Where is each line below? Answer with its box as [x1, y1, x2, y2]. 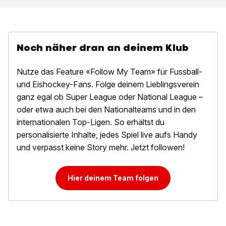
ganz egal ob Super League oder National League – [17, 92, 203, 102]
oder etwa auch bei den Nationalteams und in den [17, 104, 196, 115]
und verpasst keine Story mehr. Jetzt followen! [17, 142, 185, 153]
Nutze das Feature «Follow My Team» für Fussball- [17, 67, 202, 77]
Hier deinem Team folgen [68, 174, 158, 183]
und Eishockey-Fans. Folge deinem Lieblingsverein [17, 79, 199, 90]
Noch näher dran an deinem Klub [17, 41, 189, 54]
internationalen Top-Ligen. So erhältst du [17, 117, 164, 128]
